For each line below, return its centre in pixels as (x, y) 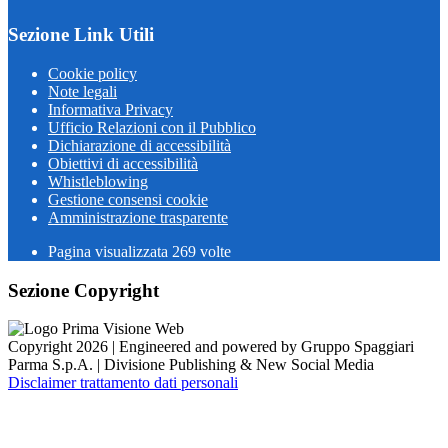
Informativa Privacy (110, 109)
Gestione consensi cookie (128, 199)
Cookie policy (92, 73)
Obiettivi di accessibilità (123, 163)
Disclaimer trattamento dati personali (123, 383)
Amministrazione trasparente (138, 217)
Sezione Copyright (83, 290)
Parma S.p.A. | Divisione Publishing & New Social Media (191, 365)
